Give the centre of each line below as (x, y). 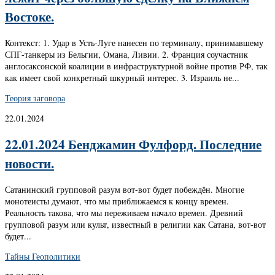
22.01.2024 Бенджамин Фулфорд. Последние (133, 144)
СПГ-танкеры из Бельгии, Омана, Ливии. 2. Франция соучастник (126, 54)
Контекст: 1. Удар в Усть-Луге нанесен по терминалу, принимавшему (134, 42)
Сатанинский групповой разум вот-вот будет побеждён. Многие (125, 189)
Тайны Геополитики (43, 256)
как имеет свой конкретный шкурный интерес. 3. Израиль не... (122, 77)
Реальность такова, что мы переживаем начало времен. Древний (124, 212)
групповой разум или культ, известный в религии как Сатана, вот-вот (135, 224)
